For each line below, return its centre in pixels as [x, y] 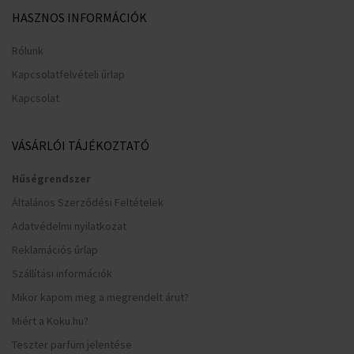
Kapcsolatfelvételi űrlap [68, 74]
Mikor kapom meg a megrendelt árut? [100, 297]
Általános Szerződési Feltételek [88, 202]
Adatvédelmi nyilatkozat [69, 226]
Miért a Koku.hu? [50, 320]
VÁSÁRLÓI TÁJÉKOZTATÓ [81, 145]
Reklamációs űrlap [55, 249]
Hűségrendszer [51, 178]
